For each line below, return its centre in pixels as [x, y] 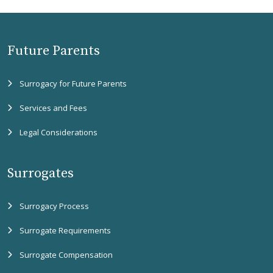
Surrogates [41, 173]
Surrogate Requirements [65, 230]
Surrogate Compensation [66, 255]
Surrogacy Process [54, 206]
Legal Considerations [58, 132]
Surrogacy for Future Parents [73, 83]
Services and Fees [53, 108]
